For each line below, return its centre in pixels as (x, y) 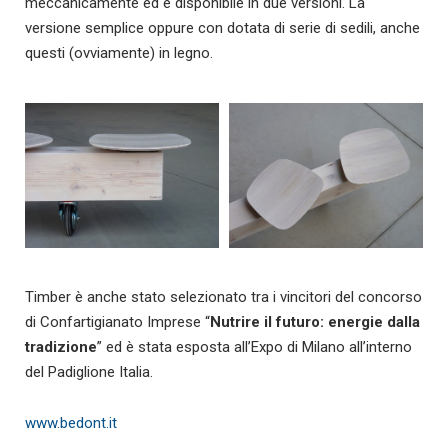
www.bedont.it (71, 423)
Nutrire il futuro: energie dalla (315, 322)
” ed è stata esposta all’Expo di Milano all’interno (254, 347)
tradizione (61, 347)
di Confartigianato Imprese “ (117, 322)
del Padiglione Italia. (89, 372)
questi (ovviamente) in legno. (119, 52)
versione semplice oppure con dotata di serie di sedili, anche (222, 27)
